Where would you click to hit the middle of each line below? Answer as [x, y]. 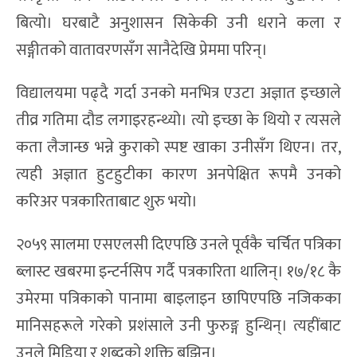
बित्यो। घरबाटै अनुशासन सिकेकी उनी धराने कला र [178, 23]
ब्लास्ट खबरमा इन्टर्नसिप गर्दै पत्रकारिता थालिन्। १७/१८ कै [178, 271]
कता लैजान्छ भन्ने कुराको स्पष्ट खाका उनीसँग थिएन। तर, [178, 147]
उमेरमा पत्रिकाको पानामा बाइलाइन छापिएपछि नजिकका [178, 298]
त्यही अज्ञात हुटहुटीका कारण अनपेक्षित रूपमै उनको [178, 174]
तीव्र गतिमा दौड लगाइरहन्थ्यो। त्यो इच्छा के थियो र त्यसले [178, 120]
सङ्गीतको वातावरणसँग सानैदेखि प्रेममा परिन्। [142, 50]
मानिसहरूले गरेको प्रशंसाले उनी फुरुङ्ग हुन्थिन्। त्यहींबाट [178, 326]
